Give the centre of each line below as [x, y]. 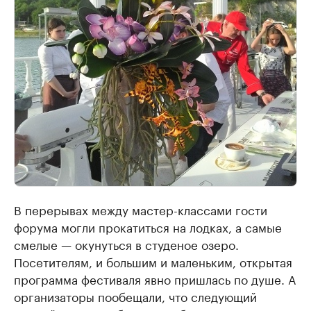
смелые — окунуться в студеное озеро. [126, 244]
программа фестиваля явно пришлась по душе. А [155, 279]
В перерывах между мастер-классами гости [141, 209]
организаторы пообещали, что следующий [135, 296]
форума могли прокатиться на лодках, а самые [148, 227]
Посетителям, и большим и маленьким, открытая [153, 261]
